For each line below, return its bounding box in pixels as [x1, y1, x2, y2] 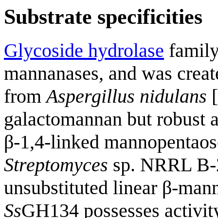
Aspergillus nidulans [46, 85, 207, 107]
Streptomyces [4, 153, 108, 176]
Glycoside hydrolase [4, 39, 164, 61]
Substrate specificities [4, 4, 202, 29]
